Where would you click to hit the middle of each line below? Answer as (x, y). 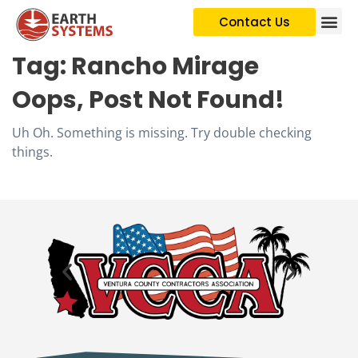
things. (32, 152)
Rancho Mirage (165, 67)
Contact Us (255, 22)
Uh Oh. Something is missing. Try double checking (162, 133)
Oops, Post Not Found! (148, 100)
